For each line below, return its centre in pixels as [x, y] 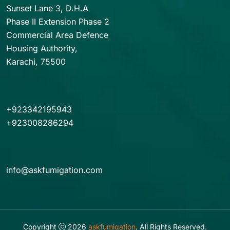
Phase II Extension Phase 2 [58, 22]
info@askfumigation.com [54, 170]
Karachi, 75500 [36, 62]
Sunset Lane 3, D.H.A [47, 8]
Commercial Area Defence [57, 35]
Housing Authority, [42, 49]
